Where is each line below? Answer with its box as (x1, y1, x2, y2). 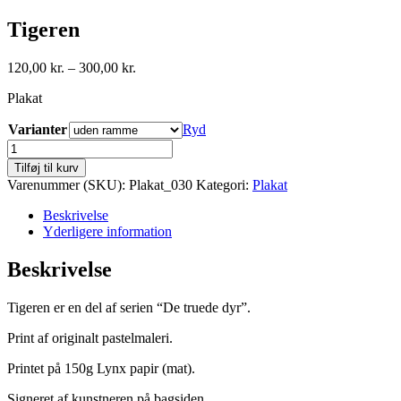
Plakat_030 (129, 176, 192, 192)
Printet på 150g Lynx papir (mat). (7, 360, 195, 376)
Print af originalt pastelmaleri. (7, 329, 173, 346)
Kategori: (196, 176, 252, 192)
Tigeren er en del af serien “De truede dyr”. (7, 299, 251, 315)
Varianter (8, 121, 67, 137)
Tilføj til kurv (14, 160, 79, 175)
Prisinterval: (135, 58, 202, 74)
